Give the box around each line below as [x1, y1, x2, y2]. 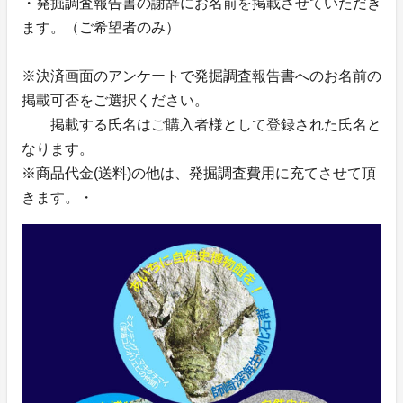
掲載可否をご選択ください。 [22, 93, 209, 109]
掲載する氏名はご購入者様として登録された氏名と [22, 117, 381, 133]
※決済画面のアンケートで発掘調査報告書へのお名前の [22, 68, 381, 85]
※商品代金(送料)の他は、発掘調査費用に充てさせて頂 [22, 166, 376, 182]
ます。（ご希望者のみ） [22, 20, 180, 36]
